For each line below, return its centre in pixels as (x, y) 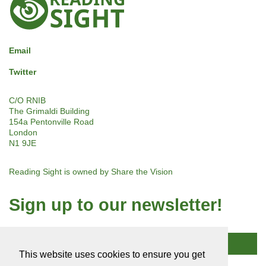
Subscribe (133, 243)
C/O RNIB (27, 100)
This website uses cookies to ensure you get (112, 254)
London (23, 132)
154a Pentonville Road (51, 121)
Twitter (23, 72)
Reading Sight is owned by (60, 171)
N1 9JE (23, 143)
